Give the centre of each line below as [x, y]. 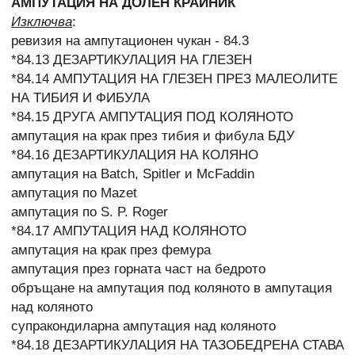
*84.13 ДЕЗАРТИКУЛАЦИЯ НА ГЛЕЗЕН [132, 59]
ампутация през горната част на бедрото [138, 269]
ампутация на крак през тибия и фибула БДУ [153, 136]
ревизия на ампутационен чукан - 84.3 [130, 40]
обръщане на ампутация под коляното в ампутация [172, 288]
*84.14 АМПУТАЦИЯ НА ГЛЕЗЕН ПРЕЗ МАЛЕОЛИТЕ [174, 78]
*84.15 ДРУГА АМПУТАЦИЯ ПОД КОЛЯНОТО [152, 116]
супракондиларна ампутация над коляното [143, 326]
